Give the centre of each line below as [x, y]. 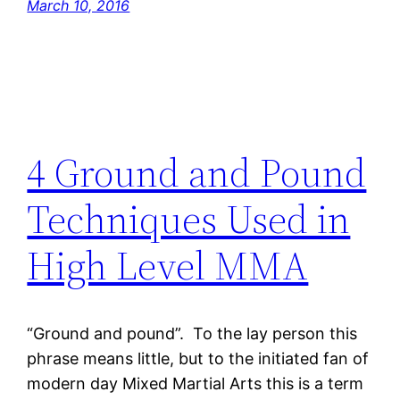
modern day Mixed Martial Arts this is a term [196, 384]
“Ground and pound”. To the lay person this [192, 334]
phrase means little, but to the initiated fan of [198, 359]
